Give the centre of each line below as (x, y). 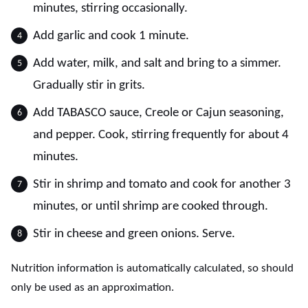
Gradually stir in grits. (89, 86)
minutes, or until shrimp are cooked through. (151, 207)
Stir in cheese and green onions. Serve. (134, 234)
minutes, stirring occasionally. (110, 9)
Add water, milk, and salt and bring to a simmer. (157, 64)
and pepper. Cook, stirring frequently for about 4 (161, 135)
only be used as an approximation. (92, 288)
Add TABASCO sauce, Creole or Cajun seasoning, (158, 113)
